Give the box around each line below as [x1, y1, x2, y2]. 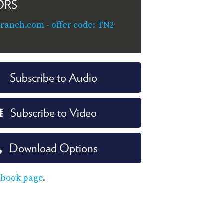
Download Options [9, 140, 97, 155]
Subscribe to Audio [9, 70, 97, 85]
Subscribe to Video [10, 105, 97, 120]
